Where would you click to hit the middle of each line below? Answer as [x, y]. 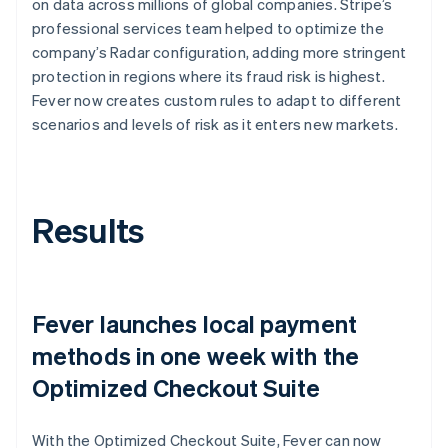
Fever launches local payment [194, 323]
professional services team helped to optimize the [208, 27]
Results [88, 229]
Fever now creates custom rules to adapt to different [217, 99]
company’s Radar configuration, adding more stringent [219, 51]
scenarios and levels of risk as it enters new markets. [215, 123]
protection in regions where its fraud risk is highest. [208, 75]
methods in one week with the [195, 355]
